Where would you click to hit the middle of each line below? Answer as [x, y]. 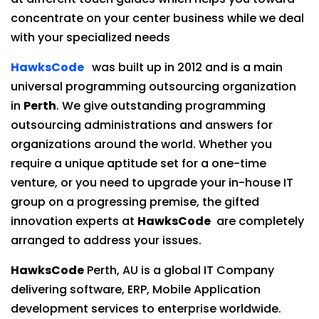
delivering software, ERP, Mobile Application [136, 289]
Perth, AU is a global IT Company [181, 270]
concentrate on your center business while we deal [157, 18]
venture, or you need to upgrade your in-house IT [152, 183]
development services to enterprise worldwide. [146, 309]
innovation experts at [74, 221]
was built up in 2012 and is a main [184, 67]
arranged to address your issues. [106, 240]
